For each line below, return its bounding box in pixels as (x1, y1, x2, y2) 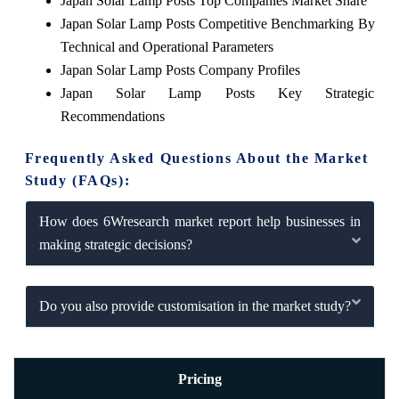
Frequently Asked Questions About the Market (24, 150, 369, 166)
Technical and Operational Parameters (60, 38, 273, 54)
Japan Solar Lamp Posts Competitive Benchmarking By (60, 15, 375, 31)
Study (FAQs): (24, 172, 131, 188)
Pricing (177, 371, 222, 387)
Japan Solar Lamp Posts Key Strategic (60, 85, 375, 101)
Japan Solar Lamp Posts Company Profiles (60, 61, 300, 77)
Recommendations (60, 108, 165, 124)
